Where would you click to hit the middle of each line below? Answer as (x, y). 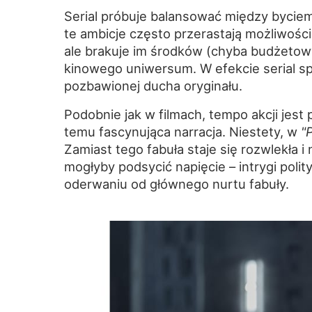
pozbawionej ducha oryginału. (153, 86)
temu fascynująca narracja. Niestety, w (182, 132)
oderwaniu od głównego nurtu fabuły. (177, 184)
